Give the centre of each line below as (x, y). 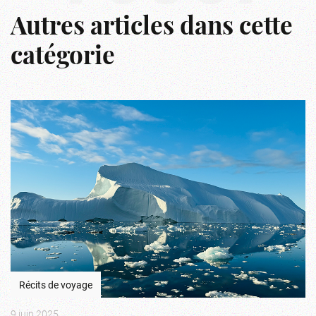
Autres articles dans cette (152, 29)
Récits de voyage (56, 285)
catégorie (63, 59)
